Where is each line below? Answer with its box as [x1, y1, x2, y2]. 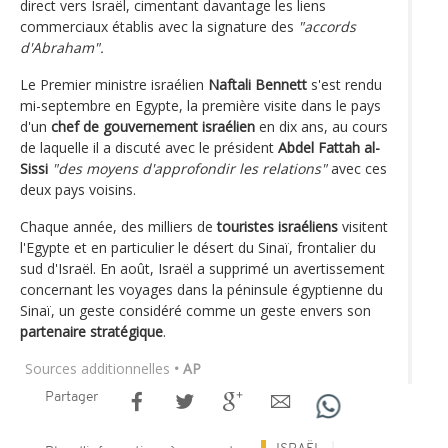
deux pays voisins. [20, 179, 136, 199]
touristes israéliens [217, 216, 338, 236]
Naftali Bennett [208, 74, 307, 94]
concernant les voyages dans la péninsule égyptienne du [20, 279, 383, 299]
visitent [338, 216, 388, 236]
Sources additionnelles [25, 358, 170, 378]
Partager [45, 389, 98, 405]
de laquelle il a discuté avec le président [20, 137, 278, 157]
